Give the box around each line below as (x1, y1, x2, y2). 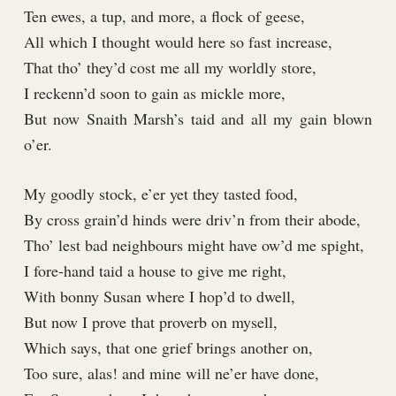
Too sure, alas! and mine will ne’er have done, (23, 362, 319, 385)
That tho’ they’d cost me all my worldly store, (23, 57, 316, 79)
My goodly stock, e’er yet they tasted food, (23, 183, 298, 205)
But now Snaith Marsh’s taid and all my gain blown (23, 108, 373, 130)
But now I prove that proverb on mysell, (23, 311, 278, 333)
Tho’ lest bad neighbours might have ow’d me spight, (23, 234, 364, 256)
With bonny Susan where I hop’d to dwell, (23, 286, 295, 308)
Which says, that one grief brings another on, (23, 337, 313, 359)
